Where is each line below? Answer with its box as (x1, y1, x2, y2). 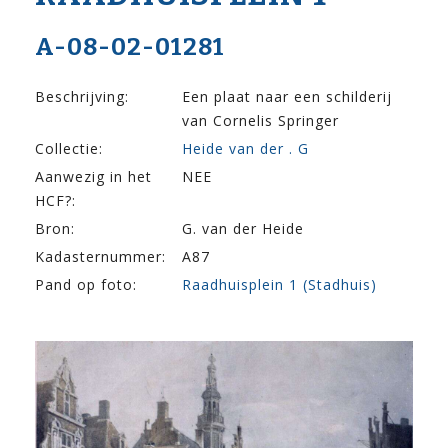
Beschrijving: (35, 87, 129, 107)
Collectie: (35, 139, 103, 159)
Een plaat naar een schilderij (182, 87, 392, 107)
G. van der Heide (182, 219, 304, 239)
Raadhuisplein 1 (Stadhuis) (182, 275, 377, 295)
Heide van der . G (182, 139, 309, 159)
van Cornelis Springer (182, 111, 339, 131)
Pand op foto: (35, 275, 137, 295)
